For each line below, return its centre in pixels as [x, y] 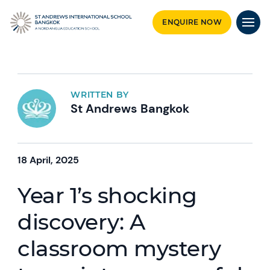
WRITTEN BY [100, 95]
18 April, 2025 [49, 160]
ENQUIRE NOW [192, 22]
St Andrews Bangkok [130, 108]
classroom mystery [119, 248]
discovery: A [81, 222]
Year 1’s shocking [107, 195]
